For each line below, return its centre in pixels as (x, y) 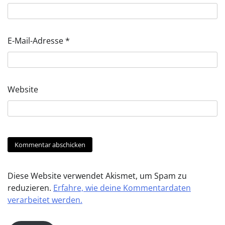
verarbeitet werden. (45, 200)
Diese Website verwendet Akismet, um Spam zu (97, 176)
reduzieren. (30, 188)
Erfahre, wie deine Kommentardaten (122, 188)
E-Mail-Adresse (36, 41)
